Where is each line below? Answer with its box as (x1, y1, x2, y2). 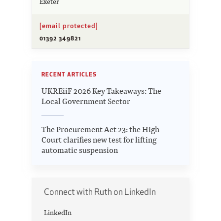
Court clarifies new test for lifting (41, 134, 156, 145)
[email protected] (39, 21, 98, 30)
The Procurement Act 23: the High (41, 124, 159, 135)
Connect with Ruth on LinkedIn (44, 185, 156, 197)
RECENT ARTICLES (41, 70, 97, 78)
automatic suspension (41, 145, 118, 155)
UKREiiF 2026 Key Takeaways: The (41, 85, 161, 96)
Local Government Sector (41, 96, 130, 107)
